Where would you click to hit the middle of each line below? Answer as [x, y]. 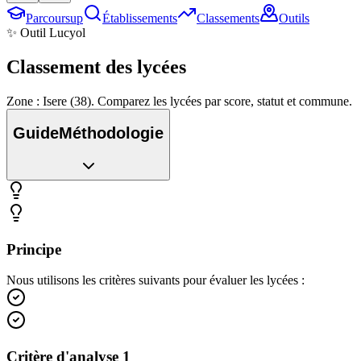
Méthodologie [111, 133]
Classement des [69, 66]
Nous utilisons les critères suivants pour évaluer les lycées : [156, 280]
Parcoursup [54, 18]
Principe [34, 249]
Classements [228, 18]
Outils [294, 18]
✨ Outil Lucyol [46, 33]
